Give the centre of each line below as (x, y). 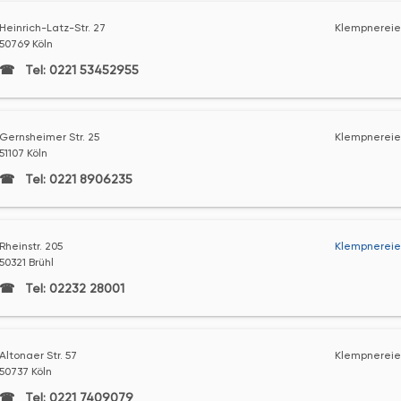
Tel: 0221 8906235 (77, 179)
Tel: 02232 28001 (73, 288)
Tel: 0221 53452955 (80, 70)
